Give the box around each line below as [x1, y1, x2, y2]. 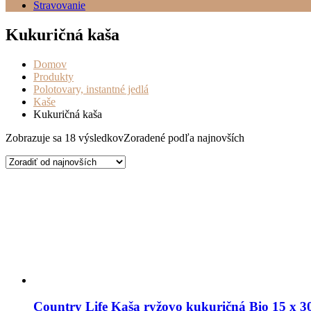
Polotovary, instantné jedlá [33, 83, 149, 95]
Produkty [33, 70, 74, 83]
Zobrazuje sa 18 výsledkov [6, 131, 124, 144]
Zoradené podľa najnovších [124, 131, 244, 144]
